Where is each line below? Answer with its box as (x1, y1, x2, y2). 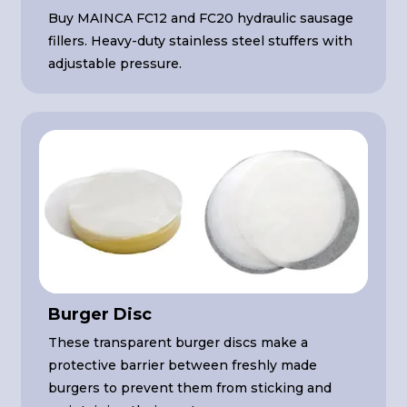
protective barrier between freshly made (48, 357, 318, 374)
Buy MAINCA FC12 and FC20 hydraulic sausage (48, 9, 354, 26)
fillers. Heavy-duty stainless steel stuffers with (48, 32, 353, 49)
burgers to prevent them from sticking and (48, 380, 333, 397)
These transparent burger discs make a (48, 334, 309, 352)
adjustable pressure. (48, 55, 183, 72)
